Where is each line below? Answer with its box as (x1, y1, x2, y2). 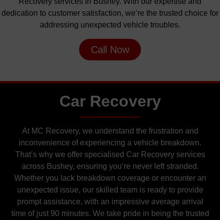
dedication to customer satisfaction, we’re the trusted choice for (1, 8, 219, 17)
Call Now (91, 44, 129, 55)
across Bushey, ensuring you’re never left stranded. (21, 162, 199, 170)
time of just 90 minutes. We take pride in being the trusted (11, 209, 209, 218)
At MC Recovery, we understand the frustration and (22, 126, 198, 135)
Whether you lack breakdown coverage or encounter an (14, 173, 206, 182)
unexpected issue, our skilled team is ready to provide (17, 185, 203, 194)
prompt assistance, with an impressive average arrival (17, 197, 203, 206)
